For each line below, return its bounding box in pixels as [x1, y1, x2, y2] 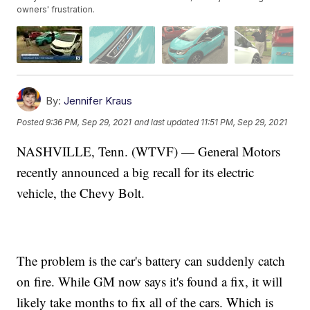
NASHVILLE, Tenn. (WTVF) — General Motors [17, 142, 281, 160]
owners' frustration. [17, 4, 95, 15]
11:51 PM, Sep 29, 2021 [201, 117, 288, 128]
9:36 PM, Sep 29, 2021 [46, 117, 132, 128]
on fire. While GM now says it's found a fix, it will [17, 272, 283, 290]
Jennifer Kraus [64, 93, 133, 107]
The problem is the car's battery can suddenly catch [17, 251, 286, 269]
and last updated [134, 117, 199, 128]
